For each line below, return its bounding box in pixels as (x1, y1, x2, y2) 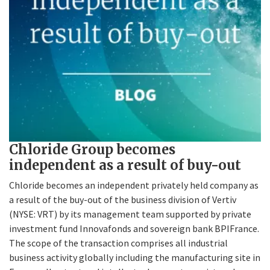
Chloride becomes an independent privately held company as (9, 178, 259, 191)
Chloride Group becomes (9, 140, 175, 158)
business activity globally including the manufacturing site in (9, 251, 260, 263)
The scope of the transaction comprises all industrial (9, 236, 228, 249)
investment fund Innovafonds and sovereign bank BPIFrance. (9, 222, 259, 234)
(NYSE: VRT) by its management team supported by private (9, 207, 251, 220)
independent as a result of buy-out (9, 156, 241, 174)
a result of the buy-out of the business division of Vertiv (9, 193, 236, 206)
